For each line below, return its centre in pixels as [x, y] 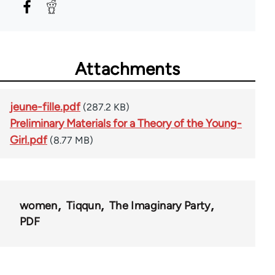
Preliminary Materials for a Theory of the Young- [126, 123]
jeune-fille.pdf [45, 107]
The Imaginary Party [160, 205]
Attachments [128, 68]
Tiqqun [83, 205]
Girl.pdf [29, 140]
